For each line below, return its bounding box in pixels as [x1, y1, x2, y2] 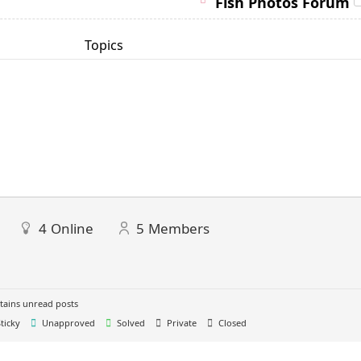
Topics [84, 35, 123, 54]
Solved [114, 316, 145, 329]
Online [51, 218, 93, 238]
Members [148, 218, 210, 238]
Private [164, 316, 197, 329]
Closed [216, 316, 247, 329]
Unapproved [39, 316, 95, 329]
